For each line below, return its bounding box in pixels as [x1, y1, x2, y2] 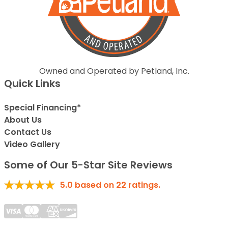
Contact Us [4, 126, 51, 138]
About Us [4, 114, 42, 126]
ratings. [126, 179, 160, 191]
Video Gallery [4, 138, 60, 151]
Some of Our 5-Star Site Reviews [4, 158, 173, 173]
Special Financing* [4, 102, 81, 114]
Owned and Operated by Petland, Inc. [39, 65, 189, 77]
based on [75, 179, 116, 191]
